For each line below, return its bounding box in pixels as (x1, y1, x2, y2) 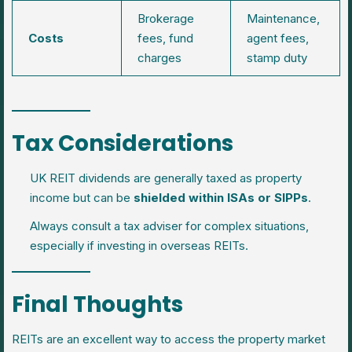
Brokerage (137, 11, 194, 26)
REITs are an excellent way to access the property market (12, 331, 325, 346)
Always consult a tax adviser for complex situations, (29, 218, 309, 233)
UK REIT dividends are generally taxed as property (29, 170, 302, 185)
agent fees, (247, 31, 309, 46)
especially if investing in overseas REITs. (29, 237, 248, 253)
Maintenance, (247, 11, 320, 26)
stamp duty (247, 50, 307, 65)
